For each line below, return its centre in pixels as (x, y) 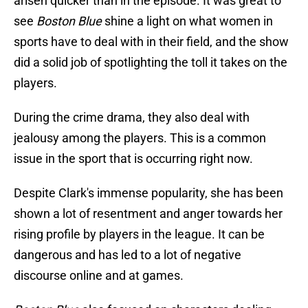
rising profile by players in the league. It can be (139, 234)
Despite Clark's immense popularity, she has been (148, 193)
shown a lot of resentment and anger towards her (148, 214)
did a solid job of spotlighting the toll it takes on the (151, 63)
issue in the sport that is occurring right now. (133, 159)
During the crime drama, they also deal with (132, 118)
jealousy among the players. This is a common (140, 138)
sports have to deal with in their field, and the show (151, 42)
